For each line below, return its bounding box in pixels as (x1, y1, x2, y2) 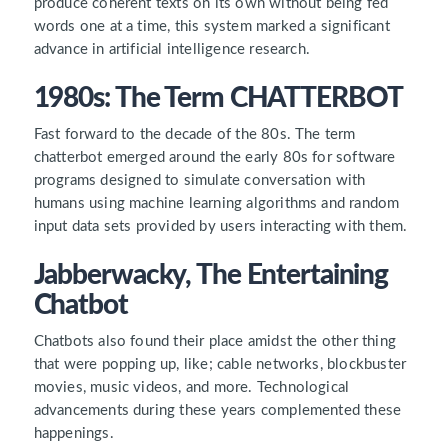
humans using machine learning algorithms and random (33, 195, 400, 211)
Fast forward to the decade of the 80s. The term (33, 126, 356, 142)
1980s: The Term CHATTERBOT (33, 83, 403, 112)
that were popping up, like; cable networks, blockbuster (33, 356, 407, 372)
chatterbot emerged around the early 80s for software (33, 149, 396, 165)
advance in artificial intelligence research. (33, 41, 315, 57)
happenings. (33, 425, 114, 441)
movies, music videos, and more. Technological (33, 379, 350, 395)
